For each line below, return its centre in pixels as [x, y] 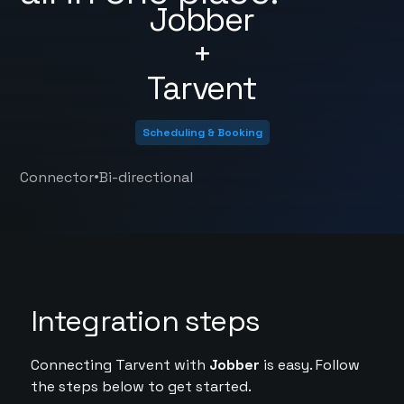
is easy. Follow [309, 365]
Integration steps [145, 321]
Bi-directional [147, 177]
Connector [57, 177]
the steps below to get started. [141, 386]
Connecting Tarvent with [119, 365]
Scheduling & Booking [202, 133]
